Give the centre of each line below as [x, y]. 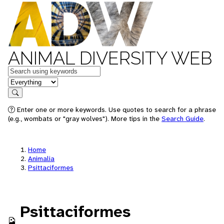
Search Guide [182, 118]
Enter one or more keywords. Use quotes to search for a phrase [115, 109]
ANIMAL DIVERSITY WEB [110, 58]
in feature [24, 81]
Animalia [41, 158]
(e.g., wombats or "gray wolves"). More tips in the [85, 118]
